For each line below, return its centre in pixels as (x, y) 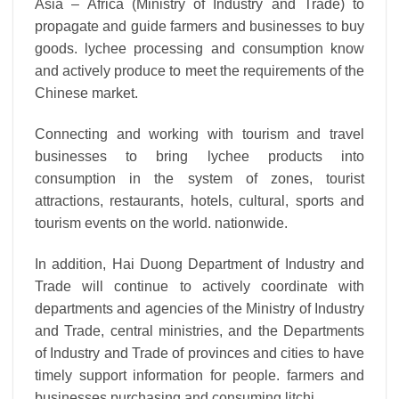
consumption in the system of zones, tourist (199, 179)
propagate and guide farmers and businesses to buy (199, 27)
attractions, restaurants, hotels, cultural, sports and (199, 201)
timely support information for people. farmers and (199, 375)
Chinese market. (86, 94)
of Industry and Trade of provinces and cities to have (199, 353)
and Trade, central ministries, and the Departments (199, 330)
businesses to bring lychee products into (199, 157)
